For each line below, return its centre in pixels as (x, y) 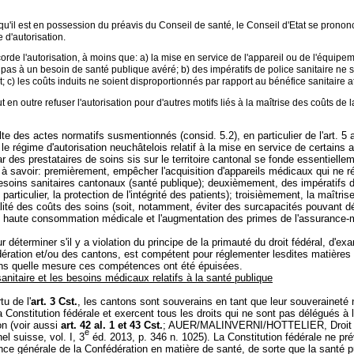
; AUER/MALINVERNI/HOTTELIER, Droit (257, 325)
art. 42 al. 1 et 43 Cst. (112, 325)
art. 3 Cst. (54, 301)
